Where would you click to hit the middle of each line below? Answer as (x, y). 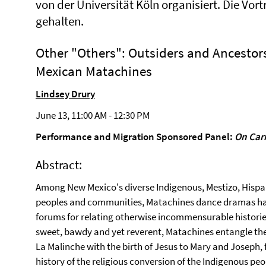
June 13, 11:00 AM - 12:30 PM (93, 115)
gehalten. (60, 21)
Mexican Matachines (94, 71)
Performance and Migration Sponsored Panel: (135, 136)
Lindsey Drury (65, 94)
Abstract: (59, 164)
